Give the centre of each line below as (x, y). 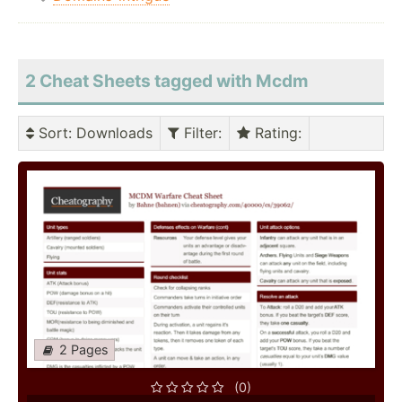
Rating (274, 133)
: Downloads (110, 133)
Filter (199, 133)
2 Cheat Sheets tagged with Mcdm (167, 81)
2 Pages (84, 350)
